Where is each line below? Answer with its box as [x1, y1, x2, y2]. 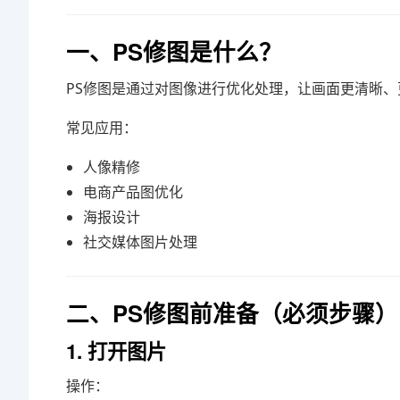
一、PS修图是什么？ [66, 35, 282, 68]
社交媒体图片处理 [83, 232, 198, 252]
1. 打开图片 [66, 337, 166, 365]
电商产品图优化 [83, 182, 184, 202]
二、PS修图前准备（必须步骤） [66, 296, 398, 329]
